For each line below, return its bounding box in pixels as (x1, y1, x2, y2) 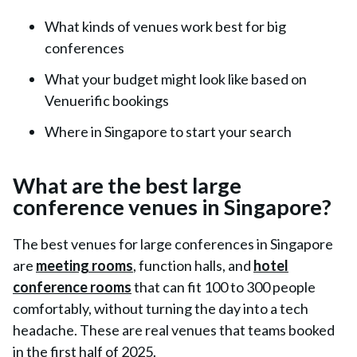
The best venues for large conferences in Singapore (13, 235, 333, 253)
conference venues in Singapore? (13, 194, 331, 220)
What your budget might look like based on (45, 70, 307, 88)
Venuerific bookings (45, 92, 169, 109)
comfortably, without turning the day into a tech (13, 300, 308, 317)
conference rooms (13, 278, 131, 296)
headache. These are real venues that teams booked (13, 321, 335, 339)
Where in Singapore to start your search (45, 123, 292, 140)
